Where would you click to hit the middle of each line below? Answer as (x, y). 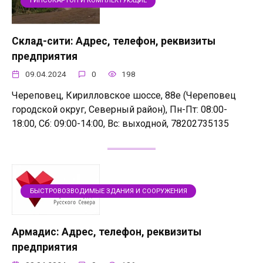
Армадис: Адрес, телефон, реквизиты (107, 232)
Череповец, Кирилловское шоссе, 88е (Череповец (124, 96)
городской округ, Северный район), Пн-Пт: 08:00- (119, 110)
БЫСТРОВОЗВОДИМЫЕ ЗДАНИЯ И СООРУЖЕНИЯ (108, 191)
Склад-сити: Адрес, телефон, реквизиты (114, 41)
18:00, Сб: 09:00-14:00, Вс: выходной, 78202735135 (120, 124)
